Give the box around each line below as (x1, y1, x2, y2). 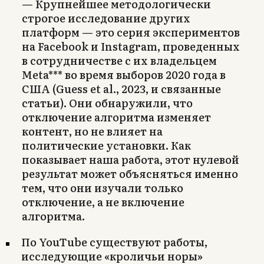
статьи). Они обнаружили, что (22, 94, 193, 111)
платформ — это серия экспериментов (22, 24, 240, 40)
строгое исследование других (22, 9, 190, 26)
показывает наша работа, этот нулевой (22, 151, 239, 167)
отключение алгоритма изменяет (22, 108, 211, 125)
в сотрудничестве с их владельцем (22, 52, 217, 68)
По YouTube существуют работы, (21, 233, 207, 250)
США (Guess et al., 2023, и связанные (22, 80, 221, 97)
